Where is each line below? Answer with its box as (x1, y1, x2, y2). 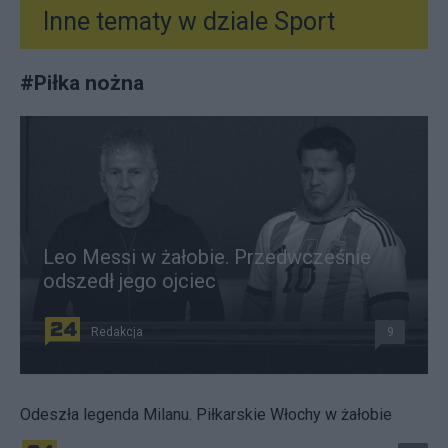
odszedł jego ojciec (43, 268, 216, 293)
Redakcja (91, 324, 143, 339)
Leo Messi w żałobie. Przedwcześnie (43, 244, 371, 269)
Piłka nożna (34, 69, 144, 95)
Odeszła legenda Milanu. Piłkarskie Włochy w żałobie (20, 404, 392, 424)
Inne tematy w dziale (43, 6, 268, 36)
